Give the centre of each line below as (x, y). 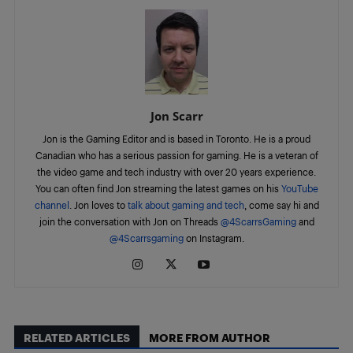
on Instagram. (214, 238)
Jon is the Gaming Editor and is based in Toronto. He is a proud (176, 139)
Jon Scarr (176, 116)
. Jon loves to (98, 205)
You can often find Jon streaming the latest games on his (158, 188)
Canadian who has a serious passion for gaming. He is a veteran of (176, 155)
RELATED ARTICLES (77, 338)
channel (52, 205)
